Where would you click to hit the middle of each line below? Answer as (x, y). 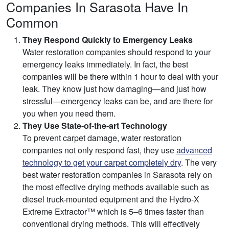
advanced (194, 150)
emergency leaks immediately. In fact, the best (105, 64)
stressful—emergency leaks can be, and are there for (118, 101)
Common (32, 22)
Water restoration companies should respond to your (117, 52)
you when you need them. (69, 113)
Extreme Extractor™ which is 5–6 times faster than (113, 212)
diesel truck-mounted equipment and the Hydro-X (111, 199)
